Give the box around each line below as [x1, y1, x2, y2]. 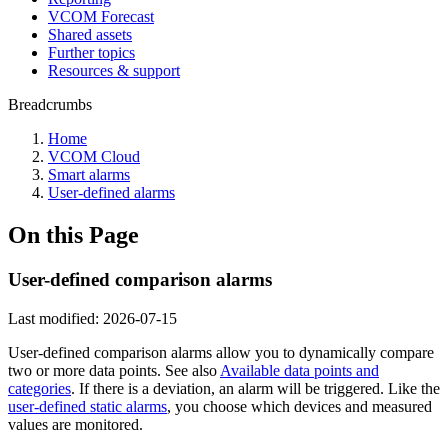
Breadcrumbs [8, 96, 92, 113]
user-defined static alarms [8, 397, 167, 415]
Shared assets [48, 26, 132, 43]
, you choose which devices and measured [167, 397, 432, 415]
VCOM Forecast [48, 8, 154, 25]
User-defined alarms [48, 184, 175, 201]
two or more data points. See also [8, 361, 220, 379]
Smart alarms [48, 166, 130, 183]
